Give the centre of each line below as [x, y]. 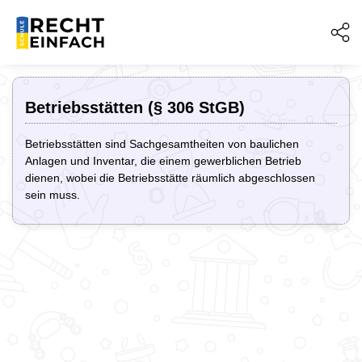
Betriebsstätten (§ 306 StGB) [135, 107]
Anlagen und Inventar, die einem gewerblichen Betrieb [163, 161]
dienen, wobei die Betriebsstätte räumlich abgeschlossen [170, 178]
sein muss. [53, 195]
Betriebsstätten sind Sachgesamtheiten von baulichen [162, 144]
